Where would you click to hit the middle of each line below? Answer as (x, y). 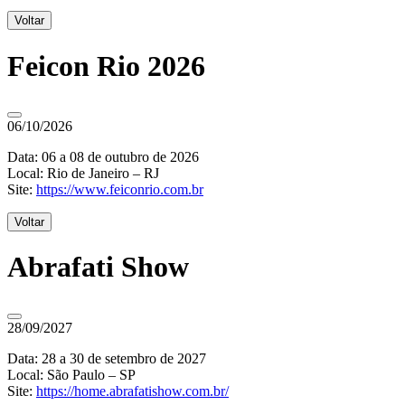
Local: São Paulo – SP (71, 374)
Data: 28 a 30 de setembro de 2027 (107, 358)
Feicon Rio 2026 (106, 66)
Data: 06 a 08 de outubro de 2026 (103, 156)
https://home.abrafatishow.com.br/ (132, 391)
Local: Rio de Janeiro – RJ (83, 173)
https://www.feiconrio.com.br (120, 189)
